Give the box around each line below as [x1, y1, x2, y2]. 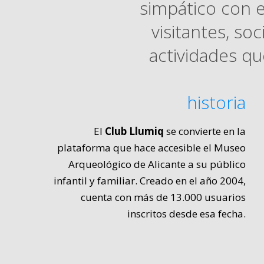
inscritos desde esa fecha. [127, 207, 246, 221]
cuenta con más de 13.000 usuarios [80, 190, 246, 204]
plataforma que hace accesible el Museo [57, 141, 246, 155]
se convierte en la [163, 124, 246, 138]
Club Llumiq [104, 124, 164, 138]
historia [186, 90, 246, 115]
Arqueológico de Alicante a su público [68, 157, 246, 171]
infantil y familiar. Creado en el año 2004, [53, 174, 246, 188]
